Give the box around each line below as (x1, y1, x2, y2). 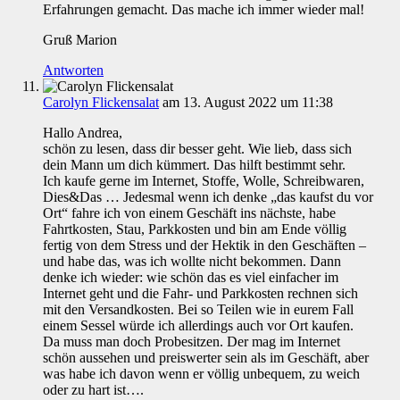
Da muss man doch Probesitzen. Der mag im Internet (43, 334, 340, 350)
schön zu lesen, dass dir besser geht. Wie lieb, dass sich (43, 141, 352, 157)
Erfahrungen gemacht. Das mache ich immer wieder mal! (43, 2, 364, 18)
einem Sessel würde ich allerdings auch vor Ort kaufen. (43, 318, 354, 334)
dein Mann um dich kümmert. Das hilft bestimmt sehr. (43, 157, 346, 173)
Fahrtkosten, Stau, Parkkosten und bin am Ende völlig (43, 221, 346, 237)
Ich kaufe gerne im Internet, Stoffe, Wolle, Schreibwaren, (43, 173, 364, 189)
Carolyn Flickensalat (43, 95, 159, 111)
